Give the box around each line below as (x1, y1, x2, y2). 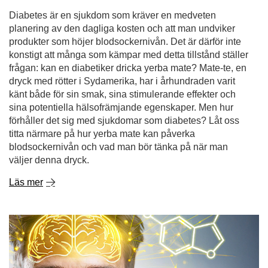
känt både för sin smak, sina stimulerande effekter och (9, 89, 236, 99)
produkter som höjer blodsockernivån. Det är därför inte (9, 36, 241, 47)
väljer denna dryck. (9, 155, 89, 165)
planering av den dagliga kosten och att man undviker (9, 23, 235, 33)
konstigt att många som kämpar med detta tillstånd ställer (9, 50, 248, 60)
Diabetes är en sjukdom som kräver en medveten (9, 10, 216, 20)
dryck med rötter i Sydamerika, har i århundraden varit (9, 76, 235, 86)
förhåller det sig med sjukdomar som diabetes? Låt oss (9, 115, 239, 126)
